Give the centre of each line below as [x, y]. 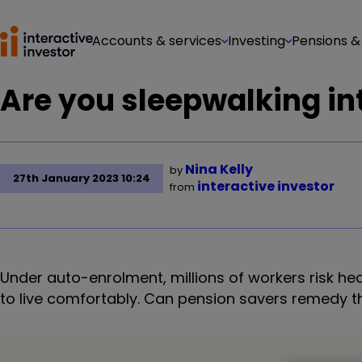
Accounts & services [157, 41]
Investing [257, 41]
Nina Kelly [219, 169]
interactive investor [266, 186]
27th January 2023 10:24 [82, 178]
